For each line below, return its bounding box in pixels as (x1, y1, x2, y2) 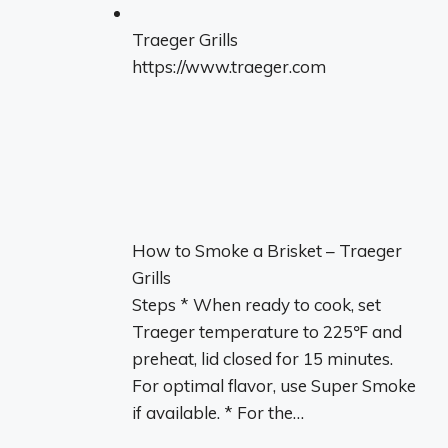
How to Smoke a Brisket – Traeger (132, 240, 402, 261)
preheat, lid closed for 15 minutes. (132, 348, 393, 369)
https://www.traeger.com (132, 56, 326, 77)
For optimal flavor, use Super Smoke (132, 375, 416, 396)
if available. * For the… (132, 402, 304, 423)
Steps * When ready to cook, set (132, 294, 381, 315)
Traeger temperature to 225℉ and (132, 321, 402, 342)
